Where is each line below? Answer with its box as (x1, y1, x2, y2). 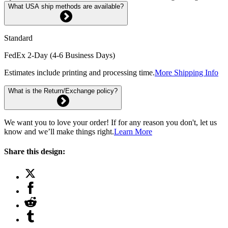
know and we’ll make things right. (4, 127, 114, 136)
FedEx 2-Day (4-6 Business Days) (4, 50, 115, 60)
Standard (4, 33, 33, 42)
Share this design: (4, 147, 65, 156)
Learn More (114, 127, 152, 136)
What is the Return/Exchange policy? (8, 87, 118, 95)
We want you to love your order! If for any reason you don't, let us (4, 118, 217, 127)
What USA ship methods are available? (8, 2, 124, 10)
